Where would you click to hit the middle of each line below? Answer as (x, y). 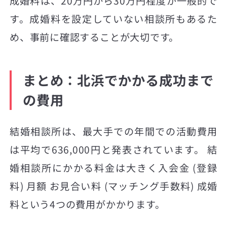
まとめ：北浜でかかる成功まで (118, 80)
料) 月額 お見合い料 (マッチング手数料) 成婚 (113, 186)
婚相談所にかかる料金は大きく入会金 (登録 (113, 167)
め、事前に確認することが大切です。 (94, 37)
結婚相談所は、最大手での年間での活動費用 (113, 131)
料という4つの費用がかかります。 (87, 204)
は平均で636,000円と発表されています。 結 (113, 149)
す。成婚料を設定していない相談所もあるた (113, 19)
